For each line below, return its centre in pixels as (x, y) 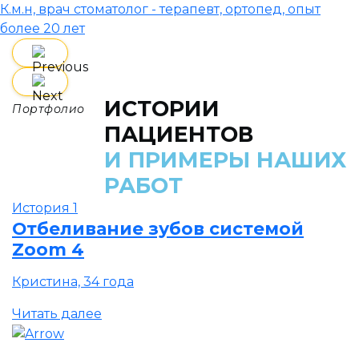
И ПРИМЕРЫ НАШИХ (226, 160)
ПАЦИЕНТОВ (179, 135)
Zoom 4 (48, 250)
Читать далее (57, 314)
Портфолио (49, 109)
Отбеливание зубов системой (158, 229)
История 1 (45, 208)
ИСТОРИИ (162, 109)
